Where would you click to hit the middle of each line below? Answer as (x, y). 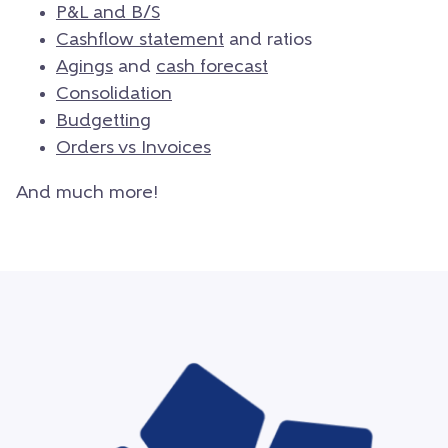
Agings (84, 67)
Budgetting (103, 121)
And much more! (87, 193)
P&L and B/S (108, 13)
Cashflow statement (140, 40)
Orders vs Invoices (133, 148)
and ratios (268, 40)
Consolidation (114, 94)
